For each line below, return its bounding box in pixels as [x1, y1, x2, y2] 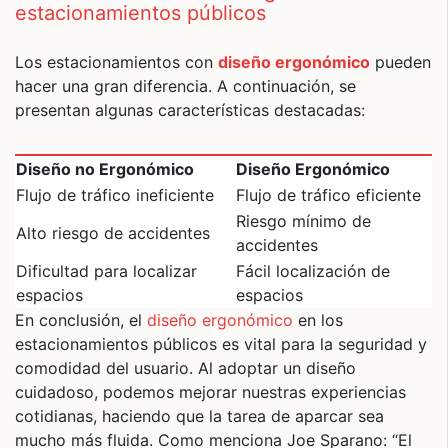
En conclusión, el [15, 310, 147, 330]
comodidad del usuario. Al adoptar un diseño [15, 358, 356, 378]
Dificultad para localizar [16, 261, 197, 281]
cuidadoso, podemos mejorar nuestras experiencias [15, 382, 406, 402]
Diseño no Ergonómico [16, 159, 194, 179]
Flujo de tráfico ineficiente [16, 185, 214, 205]
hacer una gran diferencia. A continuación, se [15, 76, 356, 96]
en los [293, 310, 343, 330]
